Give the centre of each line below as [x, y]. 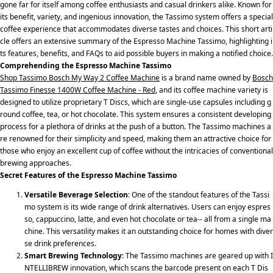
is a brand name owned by [206, 77]
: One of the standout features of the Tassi [199, 194]
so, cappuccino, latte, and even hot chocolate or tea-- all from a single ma [148, 219]
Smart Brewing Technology [73, 255]
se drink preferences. [60, 243]
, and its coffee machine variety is [212, 90]
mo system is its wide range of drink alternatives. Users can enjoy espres [147, 207]
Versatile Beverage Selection [76, 194]
